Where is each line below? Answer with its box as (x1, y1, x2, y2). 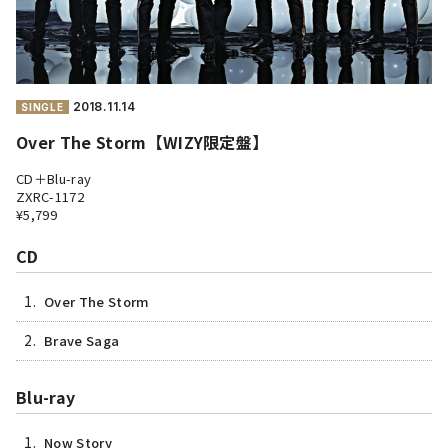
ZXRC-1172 (16, 187, 84, 207)
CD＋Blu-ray (16, 169, 92, 189)
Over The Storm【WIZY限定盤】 (16, 130, 269, 155)
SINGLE (21, 101, 64, 114)
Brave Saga (44, 331, 120, 351)
